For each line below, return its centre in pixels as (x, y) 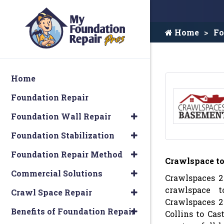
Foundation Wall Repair (61, 116)
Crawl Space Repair (51, 192)
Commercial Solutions (57, 173)
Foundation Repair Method (67, 154)
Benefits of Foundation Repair (73, 211)
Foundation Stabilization (63, 135)
